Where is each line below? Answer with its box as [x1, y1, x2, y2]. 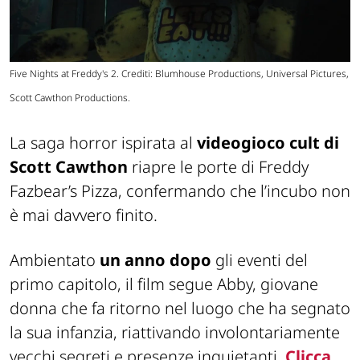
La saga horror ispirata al [10, 131, 197, 153]
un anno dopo [100, 248, 211, 271]
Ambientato [10, 248, 100, 271]
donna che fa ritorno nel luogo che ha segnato [10, 297, 350, 319]
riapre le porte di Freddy [128, 155, 309, 178]
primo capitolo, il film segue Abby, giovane [10, 272, 318, 295]
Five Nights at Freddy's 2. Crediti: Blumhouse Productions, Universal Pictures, [10, 66, 349, 80]
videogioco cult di [197, 131, 339, 153]
